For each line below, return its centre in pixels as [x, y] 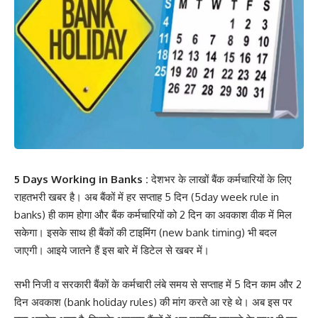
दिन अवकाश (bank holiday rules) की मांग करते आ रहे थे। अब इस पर [153, 302]
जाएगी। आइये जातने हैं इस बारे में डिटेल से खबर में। [112, 250]
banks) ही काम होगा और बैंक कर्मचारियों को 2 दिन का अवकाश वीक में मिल [153, 215]
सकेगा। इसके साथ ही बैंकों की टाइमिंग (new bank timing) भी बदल [146, 232]
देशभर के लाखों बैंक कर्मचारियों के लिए [221, 179]
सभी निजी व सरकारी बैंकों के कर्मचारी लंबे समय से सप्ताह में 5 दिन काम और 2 [158, 284]
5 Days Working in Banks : [83, 179]
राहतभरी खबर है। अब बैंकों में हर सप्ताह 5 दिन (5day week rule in [147, 197]
